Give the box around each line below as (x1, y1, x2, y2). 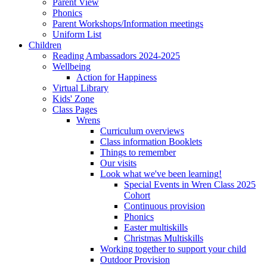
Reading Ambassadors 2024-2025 (52, 50, 180, 61)
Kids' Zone (52, 93, 94, 104)
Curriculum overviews (100, 125, 184, 136)
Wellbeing (52, 61, 91, 72)
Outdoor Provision (100, 254, 170, 265)
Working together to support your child (100, 243, 246, 254)
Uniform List (52, 29, 101, 39)
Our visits (100, 157, 136, 168)
